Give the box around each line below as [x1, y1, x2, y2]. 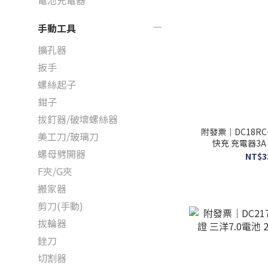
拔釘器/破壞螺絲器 [38, 112, 118, 126]
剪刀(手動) [38, 199, 83, 213]
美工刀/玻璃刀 [38, 129, 99, 144]
